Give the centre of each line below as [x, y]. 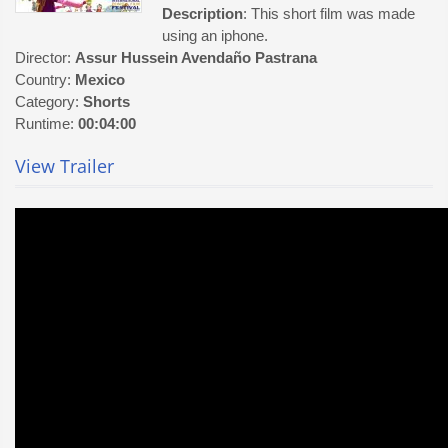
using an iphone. [215, 35]
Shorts [106, 101]
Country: [45, 79]
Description [202, 13]
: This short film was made [329, 13]
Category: [49, 101]
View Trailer [64, 166]
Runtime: [46, 123]
